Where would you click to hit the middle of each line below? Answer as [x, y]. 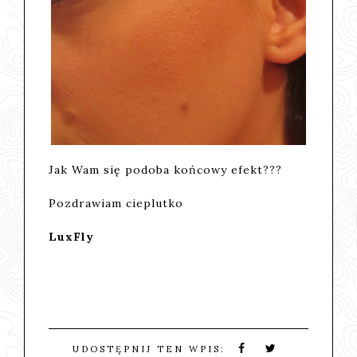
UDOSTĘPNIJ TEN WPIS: [151, 349]
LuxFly [72, 236]
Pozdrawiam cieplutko [116, 203]
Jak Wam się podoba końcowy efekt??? [166, 169]
